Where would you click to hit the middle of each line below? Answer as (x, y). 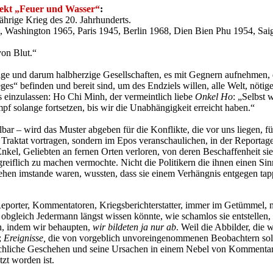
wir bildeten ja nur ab (134, 227)
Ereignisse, (25, 238)
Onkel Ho (214, 97)
